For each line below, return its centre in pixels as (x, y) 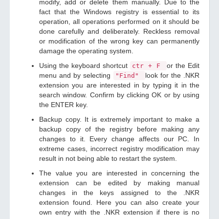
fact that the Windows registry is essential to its (119, 12)
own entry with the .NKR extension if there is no (119, 212)
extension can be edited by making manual (119, 183)
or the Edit (183, 66)
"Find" (129, 76)
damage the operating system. (86, 51)
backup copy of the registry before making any (119, 129)
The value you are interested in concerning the (119, 173)
